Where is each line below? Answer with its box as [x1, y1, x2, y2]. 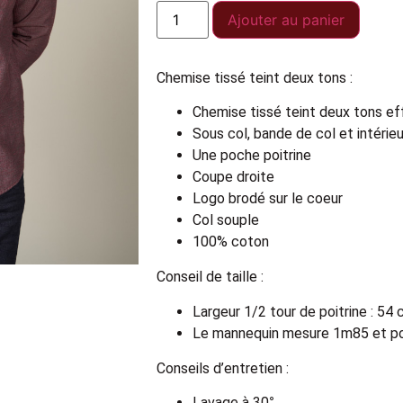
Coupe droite [193, 168, 274, 186]
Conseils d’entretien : [157, 359, 289, 377]
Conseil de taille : [157, 268, 264, 286]
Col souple [193, 211, 259, 229]
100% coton [193, 233, 269, 251]
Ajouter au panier [228, 10, 345, 29]
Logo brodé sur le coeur [193, 190, 343, 208]
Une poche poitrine [193, 147, 311, 165]
